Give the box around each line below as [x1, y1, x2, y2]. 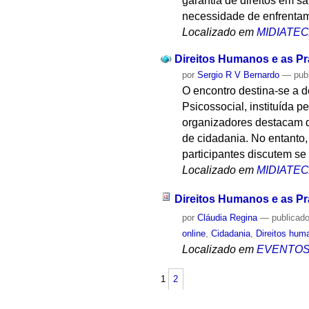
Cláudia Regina [197, 212, 258, 223]
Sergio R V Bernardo [197, 69, 280, 80]
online [182, 228, 206, 239]
